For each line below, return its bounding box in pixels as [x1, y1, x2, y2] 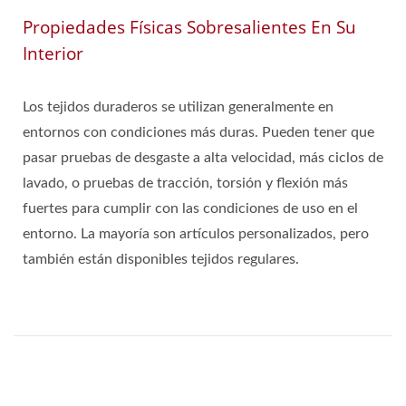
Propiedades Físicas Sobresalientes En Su [23, 15, 356, 40]
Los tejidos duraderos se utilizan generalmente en [23, 100, 333, 115]
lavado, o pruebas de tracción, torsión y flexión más [23, 176, 348, 191]
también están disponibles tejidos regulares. [23, 252, 299, 267]
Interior [23, 42, 83, 66]
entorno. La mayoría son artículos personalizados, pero [23, 227, 369, 242]
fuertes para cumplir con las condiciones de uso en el [23, 201, 358, 217]
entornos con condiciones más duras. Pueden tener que [23, 125, 374, 140]
